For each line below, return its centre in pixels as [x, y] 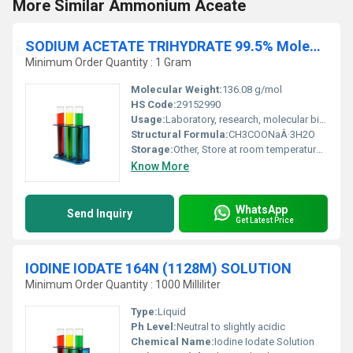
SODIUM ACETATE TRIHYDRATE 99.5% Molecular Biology [315, 46]
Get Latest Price [265, 220]
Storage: [152, 149]
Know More [160, 166]
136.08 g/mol [252, 89]
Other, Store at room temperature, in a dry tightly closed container [245, 149]
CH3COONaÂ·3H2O [272, 134]
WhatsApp [262, 209]
